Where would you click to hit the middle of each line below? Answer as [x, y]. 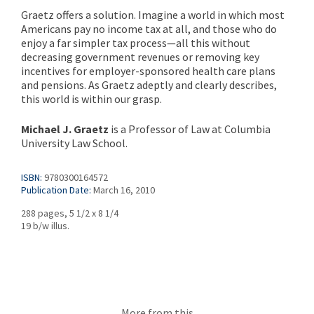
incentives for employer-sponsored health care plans [148, 70]
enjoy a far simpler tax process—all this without [136, 42]
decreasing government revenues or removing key [140, 56]
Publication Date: [56, 190]
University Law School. [74, 143]
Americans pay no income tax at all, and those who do [149, 28]
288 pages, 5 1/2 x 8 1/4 [70, 213]
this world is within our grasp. [91, 98]
